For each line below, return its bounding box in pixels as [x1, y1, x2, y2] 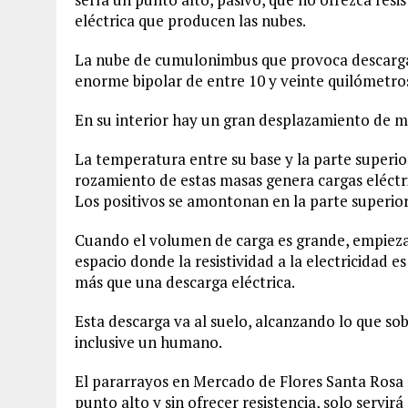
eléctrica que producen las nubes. [75, 9, 306, 31]
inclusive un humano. [75, 331, 222, 352]
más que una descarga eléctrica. [75, 270, 295, 292]
